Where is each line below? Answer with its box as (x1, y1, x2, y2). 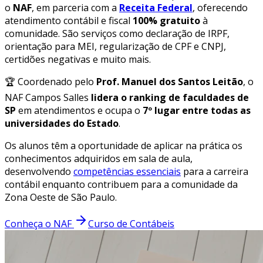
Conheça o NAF (5, 217, 74, 231)
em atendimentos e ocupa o (16, 104, 143, 117)
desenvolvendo (5, 165, 73, 178)
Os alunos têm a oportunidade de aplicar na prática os (5, 139, 242, 153)
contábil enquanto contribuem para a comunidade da (5, 178, 238, 191)
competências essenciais (73, 165, 181, 178)
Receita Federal (119, 1, 193, 15)
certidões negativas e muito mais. (5, 53, 151, 66)
